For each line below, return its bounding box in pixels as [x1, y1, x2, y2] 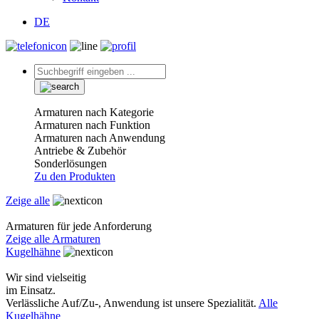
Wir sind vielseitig [6, 271, 86, 283]
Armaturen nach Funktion [34, 119, 150, 131]
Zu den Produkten [34, 170, 115, 182]
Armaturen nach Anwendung [34, 132, 165, 144]
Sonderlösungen [34, 157, 107, 169]
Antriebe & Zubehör [34, 145, 126, 157]
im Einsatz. [6, 284, 56, 296]
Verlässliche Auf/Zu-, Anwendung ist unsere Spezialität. [6, 297, 258, 309]
